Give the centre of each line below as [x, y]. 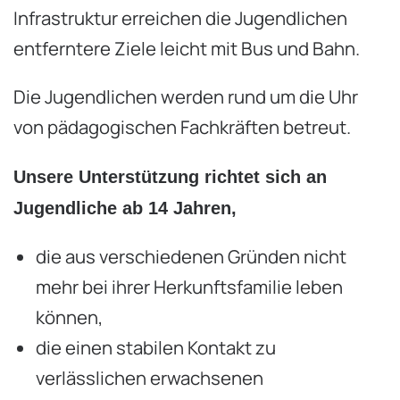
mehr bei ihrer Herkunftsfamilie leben [189, 287]
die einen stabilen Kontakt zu [156, 348]
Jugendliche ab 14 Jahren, [125, 208]
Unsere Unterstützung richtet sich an [170, 176]
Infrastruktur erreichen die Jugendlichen [180, 18]
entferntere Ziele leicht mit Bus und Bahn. [187, 49]
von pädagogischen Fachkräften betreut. [186, 127]
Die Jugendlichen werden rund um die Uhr [186, 97]
